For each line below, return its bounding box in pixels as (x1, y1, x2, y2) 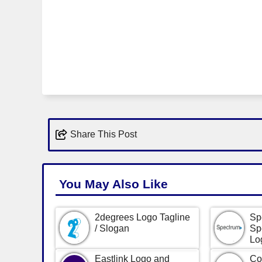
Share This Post (70, 129, 137, 140)
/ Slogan (95, 223, 130, 233)
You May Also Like (59, 177, 168, 191)
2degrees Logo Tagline (95, 212, 191, 222)
